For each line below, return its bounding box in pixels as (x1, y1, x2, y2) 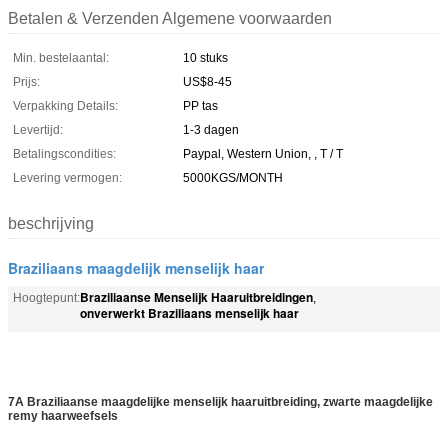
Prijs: (13, 74, 40, 89)
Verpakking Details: (13, 98, 118, 113)
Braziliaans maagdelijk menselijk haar (8, 257, 264, 278)
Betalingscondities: (13, 146, 116, 161)
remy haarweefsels (8, 408, 118, 423)
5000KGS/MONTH (183, 170, 283, 185)
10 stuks (183, 50, 228, 65)
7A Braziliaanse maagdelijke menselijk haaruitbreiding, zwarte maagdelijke (8, 394, 433, 409)
